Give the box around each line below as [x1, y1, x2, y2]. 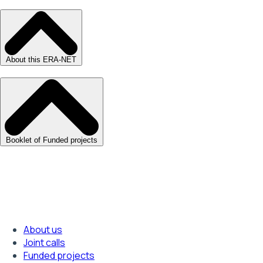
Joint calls [23, 236, 65, 249]
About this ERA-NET [6, 55, 76, 64]
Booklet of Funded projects [6, 135, 97, 144]
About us [23, 223, 62, 237]
